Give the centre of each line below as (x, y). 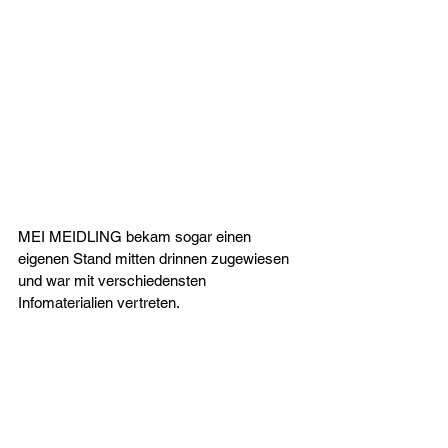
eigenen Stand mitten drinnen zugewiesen (155, 258)
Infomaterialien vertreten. (100, 302)
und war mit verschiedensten (114, 280)
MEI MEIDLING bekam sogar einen (136, 236)
